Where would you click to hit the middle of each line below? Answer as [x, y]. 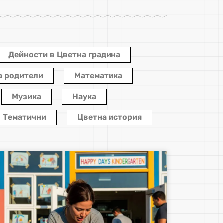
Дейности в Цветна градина [64, 54]
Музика [27, 96]
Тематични [24, 117]
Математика [98, 75]
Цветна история [109, 117]
